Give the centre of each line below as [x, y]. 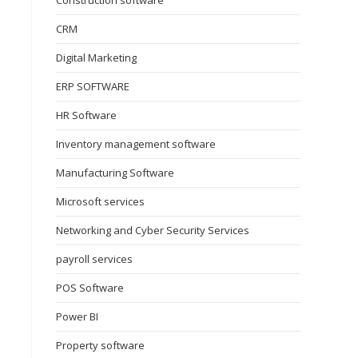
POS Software [90, 288]
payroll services [94, 259]
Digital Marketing [96, 58]
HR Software [86, 115]
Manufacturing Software [115, 173]
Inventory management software [136, 144]
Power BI [77, 316]
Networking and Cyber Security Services [153, 230]
